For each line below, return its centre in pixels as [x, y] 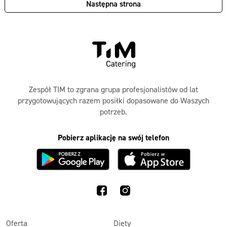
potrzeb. [113, 112]
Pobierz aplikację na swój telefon [113, 138]
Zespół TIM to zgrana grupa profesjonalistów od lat [113, 89]
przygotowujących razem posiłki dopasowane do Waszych [113, 101]
